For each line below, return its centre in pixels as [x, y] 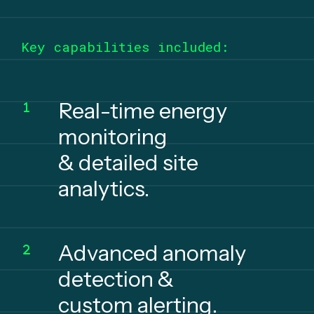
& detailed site [128, 163]
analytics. [103, 189]
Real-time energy [142, 111]
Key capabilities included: [125, 47]
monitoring [112, 137]
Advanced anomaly [152, 253]
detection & [116, 279]
